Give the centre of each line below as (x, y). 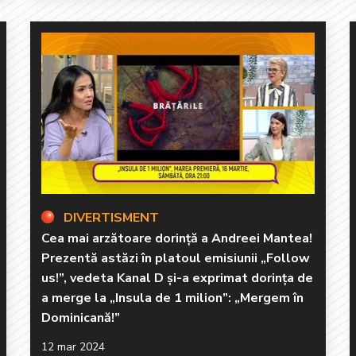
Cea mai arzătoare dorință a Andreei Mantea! (177, 238)
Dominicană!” (81, 317)
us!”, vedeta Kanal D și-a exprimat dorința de (177, 278)
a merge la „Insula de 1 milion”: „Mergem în (172, 298)
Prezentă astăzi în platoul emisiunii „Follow (176, 258)
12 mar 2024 (73, 346)
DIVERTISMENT (111, 217)
